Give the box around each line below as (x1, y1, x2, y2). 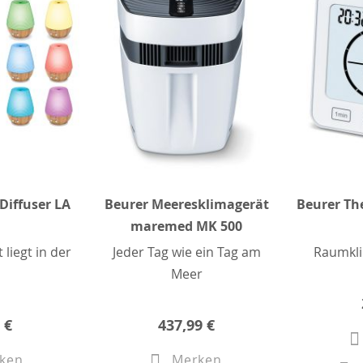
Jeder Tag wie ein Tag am (112, 243, 261, 262)
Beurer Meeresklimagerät (104, 195, 269, 214)
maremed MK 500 (130, 217, 243, 236)
